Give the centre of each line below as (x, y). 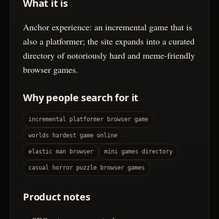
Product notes (57, 197)
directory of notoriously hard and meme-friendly (109, 55)
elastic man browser (61, 152)
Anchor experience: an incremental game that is (108, 27)
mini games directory (138, 152)
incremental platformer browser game (88, 120)
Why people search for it (81, 98)
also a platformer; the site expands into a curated (109, 41)
